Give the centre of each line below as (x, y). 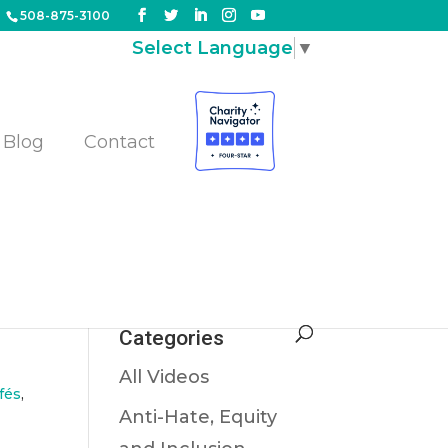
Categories (172, 338)
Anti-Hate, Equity (198, 417)
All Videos (164, 377)
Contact (120, 142)
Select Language (212, 47)
